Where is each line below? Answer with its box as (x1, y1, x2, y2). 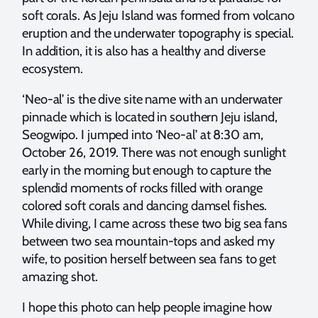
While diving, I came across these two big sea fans (22, 215, 287, 232)
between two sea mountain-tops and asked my (22, 233, 275, 250)
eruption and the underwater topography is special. (22, 24, 294, 41)
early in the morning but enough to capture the (22, 162, 272, 179)
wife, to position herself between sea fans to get (22, 251, 277, 268)
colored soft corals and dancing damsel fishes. (22, 197, 268, 214)
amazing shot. (22, 268, 98, 285)
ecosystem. (22, 60, 84, 77)
